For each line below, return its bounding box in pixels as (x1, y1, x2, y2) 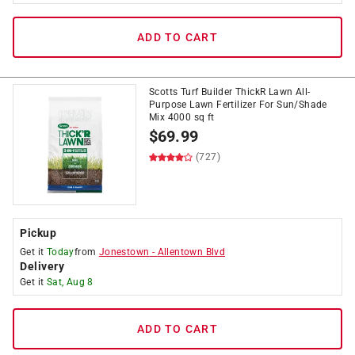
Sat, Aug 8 (46, 277, 94, 288)
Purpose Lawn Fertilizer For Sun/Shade (149, 99, 327, 110)
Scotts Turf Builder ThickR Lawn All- (149, 86, 311, 97)
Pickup (20, 227, 56, 239)
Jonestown (98, 246, 150, 258)
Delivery (20, 260, 64, 273)
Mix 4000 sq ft (149, 112, 215, 123)
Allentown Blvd (157, 246, 226, 258)
